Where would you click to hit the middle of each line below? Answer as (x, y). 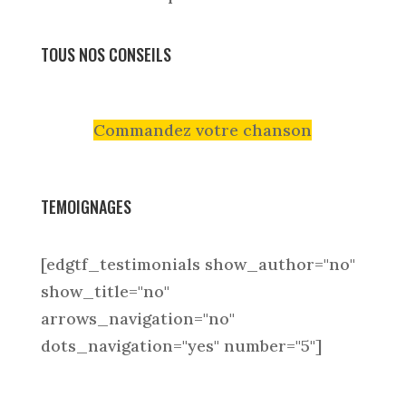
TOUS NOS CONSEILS (106, 54)
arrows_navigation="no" (137, 319)
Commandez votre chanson (203, 130)
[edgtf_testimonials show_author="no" (198, 264)
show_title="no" (105, 291)
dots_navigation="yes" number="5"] (181, 346)
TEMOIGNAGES (86, 207)
